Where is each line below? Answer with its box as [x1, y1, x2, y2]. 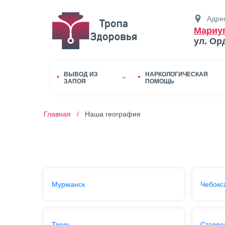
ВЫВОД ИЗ [64, 70, 98, 78]
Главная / [43, 110, 83, 118]
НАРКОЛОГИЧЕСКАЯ [145, 70, 208, 78]
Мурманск [51, 180, 85, 188]
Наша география [84, 110, 141, 118]
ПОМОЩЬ [145, 77, 174, 85]
